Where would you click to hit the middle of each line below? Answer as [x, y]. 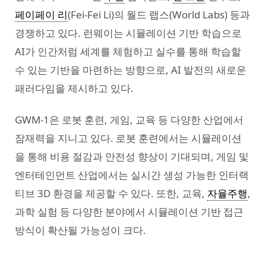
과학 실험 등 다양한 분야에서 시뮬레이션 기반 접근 [129, 212]
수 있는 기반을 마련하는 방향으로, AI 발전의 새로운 [131, 70]
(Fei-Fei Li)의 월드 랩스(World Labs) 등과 [159, 15]
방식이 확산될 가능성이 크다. [80, 230]
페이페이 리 [41, 15]
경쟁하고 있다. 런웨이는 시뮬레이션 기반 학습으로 [128, 33]
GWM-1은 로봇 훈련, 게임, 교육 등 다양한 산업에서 [129, 120]
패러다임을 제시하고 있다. [74, 88]
